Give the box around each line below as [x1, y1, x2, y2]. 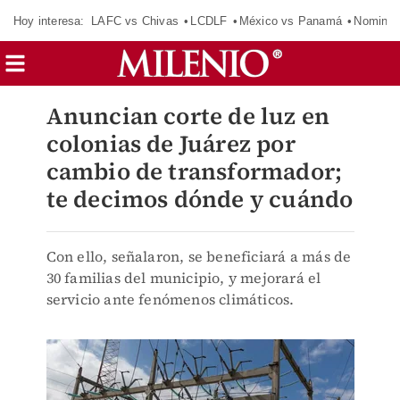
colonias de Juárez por [46, 128, 296, 160]
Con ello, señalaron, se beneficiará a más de [46, 246, 352, 266]
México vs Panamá [238, 13, 342, 28]
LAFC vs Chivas [91, 13, 179, 28]
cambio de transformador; [46, 155, 343, 187]
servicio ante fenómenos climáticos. [46, 289, 295, 309]
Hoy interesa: [13, 13, 85, 28]
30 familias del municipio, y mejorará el [46, 268, 321, 287]
